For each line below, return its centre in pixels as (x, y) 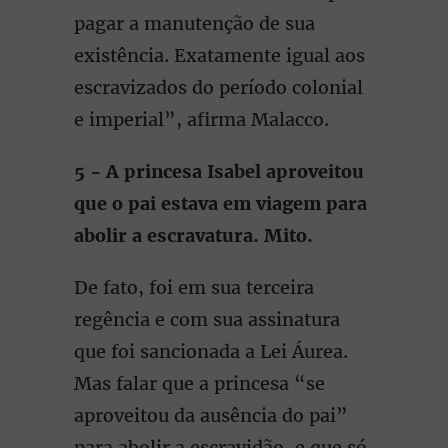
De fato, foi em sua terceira (194, 287)
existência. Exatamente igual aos (219, 55)
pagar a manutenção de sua (194, 23)
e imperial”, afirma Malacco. (201, 119)
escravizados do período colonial (218, 87)
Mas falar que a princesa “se (199, 383)
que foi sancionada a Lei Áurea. (211, 351)
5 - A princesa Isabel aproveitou (219, 171)
